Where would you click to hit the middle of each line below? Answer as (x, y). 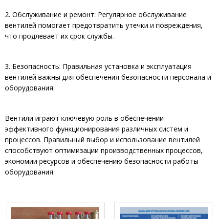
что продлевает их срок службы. (59, 36)
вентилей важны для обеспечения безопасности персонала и (108, 77)
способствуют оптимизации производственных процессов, (104, 151)
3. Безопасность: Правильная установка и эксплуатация (98, 66)
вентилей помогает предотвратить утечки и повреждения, (104, 25)
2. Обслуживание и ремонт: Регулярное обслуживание (96, 15)
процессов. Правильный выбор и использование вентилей (102, 140)
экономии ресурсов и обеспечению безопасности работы (102, 161)
